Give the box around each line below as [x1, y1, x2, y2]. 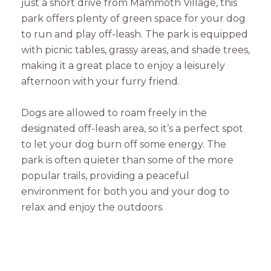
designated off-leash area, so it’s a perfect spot [21, 123, 243, 135]
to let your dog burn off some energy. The [21, 139, 226, 151]
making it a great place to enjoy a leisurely [21, 59, 225, 71]
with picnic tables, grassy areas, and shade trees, [21, 44, 250, 56]
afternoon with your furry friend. [21, 75, 180, 87]
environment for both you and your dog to [21, 186, 229, 198]
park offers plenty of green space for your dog [21, 12, 246, 24]
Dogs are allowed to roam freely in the [21, 107, 207, 119]
